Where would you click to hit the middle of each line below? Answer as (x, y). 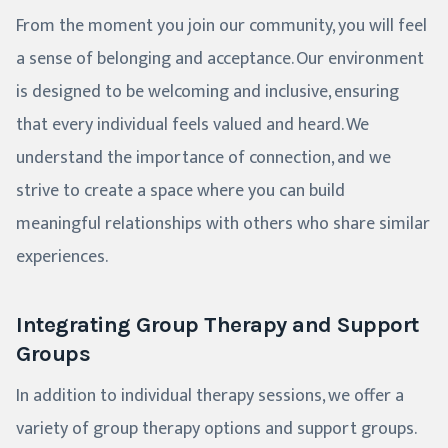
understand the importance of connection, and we (203, 158)
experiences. (62, 257)
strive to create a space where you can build (180, 191)
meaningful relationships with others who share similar (223, 224)
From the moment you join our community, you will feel (221, 26)
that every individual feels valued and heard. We (192, 125)
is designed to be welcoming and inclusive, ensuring (207, 92)
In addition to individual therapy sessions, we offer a (210, 396)
